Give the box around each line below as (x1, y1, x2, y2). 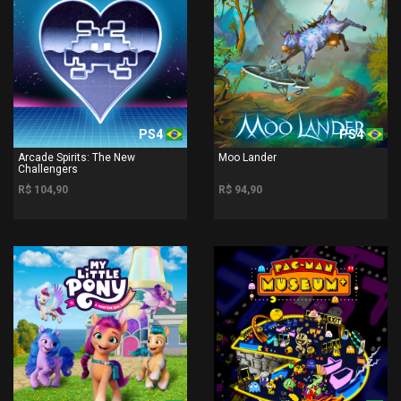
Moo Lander (218, 150, 277, 164)
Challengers (18, 162, 78, 175)
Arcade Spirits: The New (18, 150, 135, 164)
